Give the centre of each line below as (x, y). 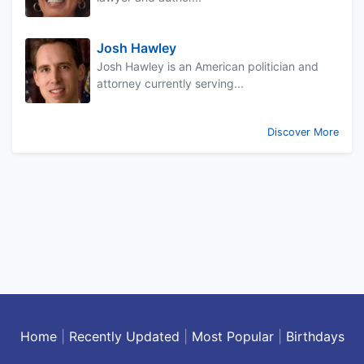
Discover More (303, 132)
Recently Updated (124, 337)
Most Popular (232, 337)
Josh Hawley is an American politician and (208, 67)
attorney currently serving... (170, 84)
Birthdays (315, 337)
